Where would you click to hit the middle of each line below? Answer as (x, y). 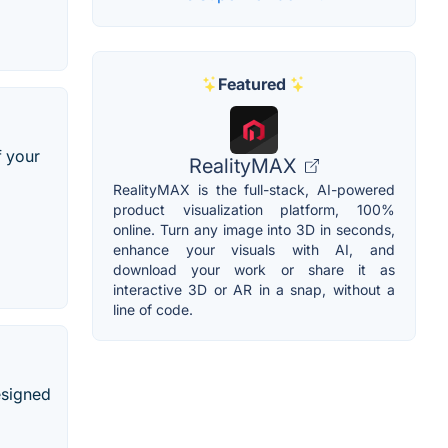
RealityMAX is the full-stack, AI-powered (254, 190)
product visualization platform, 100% (254, 210)
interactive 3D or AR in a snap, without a (254, 290)
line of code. (153, 310)
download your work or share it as (254, 270)
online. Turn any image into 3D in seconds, (254, 230)
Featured (252, 84)
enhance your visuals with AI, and (254, 250)
